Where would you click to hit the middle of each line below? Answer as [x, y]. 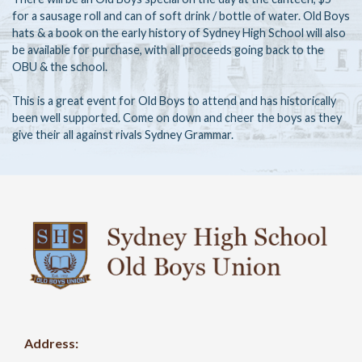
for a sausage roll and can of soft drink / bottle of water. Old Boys [181, 15]
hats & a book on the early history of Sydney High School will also [179, 32]
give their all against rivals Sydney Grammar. [123, 134]
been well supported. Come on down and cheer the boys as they [177, 117]
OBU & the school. [60, 66]
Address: [51, 343]
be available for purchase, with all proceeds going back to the [168, 49]
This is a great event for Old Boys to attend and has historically [174, 100]
